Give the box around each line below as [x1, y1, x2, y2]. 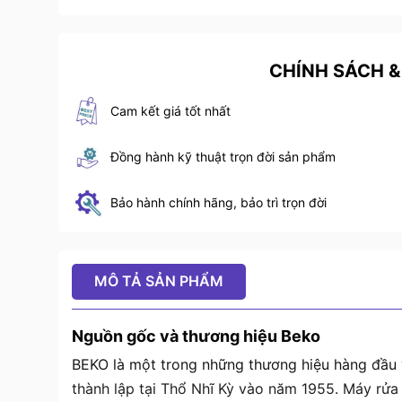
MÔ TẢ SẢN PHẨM [93, 272, 223, 291]
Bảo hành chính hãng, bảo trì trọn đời [109, 195, 327, 211]
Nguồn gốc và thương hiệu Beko [71, 327, 320, 346]
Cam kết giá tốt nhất [109, 103, 231, 119]
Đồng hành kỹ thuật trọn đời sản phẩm [109, 149, 336, 165]
